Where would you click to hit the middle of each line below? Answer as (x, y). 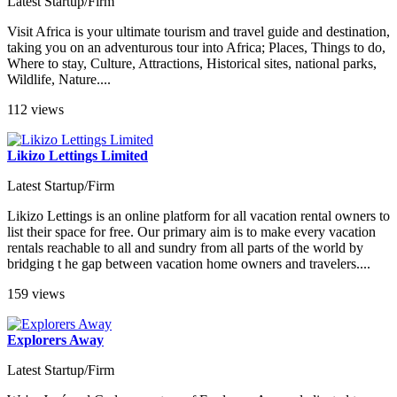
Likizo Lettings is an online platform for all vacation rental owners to (198, 215)
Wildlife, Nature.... (59, 79)
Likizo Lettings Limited (78, 155)
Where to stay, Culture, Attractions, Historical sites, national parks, (192, 63)
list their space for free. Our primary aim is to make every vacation (191, 231)
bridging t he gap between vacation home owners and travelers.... (189, 263)
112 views (35, 109)
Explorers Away (55, 339)
